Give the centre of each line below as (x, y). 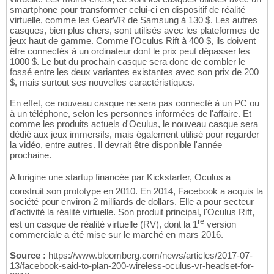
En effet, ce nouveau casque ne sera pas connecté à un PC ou (135, 103)
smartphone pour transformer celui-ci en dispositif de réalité (128, 10)
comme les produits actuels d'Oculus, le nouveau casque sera (134, 124)
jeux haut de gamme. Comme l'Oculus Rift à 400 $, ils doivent (133, 41)
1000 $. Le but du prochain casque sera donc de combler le (128, 62)
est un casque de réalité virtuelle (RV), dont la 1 (104, 224)
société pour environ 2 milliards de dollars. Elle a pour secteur (132, 202)
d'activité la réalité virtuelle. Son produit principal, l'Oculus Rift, (132, 212)
